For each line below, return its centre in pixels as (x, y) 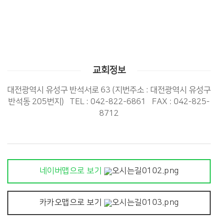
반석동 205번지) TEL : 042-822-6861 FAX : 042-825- (109, 102)
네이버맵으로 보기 (72, 171)
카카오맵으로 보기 (72, 203)
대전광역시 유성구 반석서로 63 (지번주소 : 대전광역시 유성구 (109, 90)
